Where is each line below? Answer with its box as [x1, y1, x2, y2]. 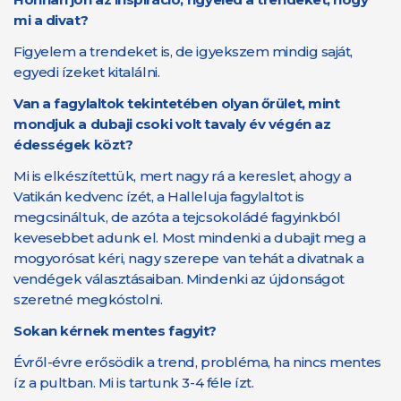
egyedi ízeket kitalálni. [13, 64, 160, 81]
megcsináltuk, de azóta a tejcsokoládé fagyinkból [13, 209, 341, 226]
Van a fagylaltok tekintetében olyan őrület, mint [13, 95, 340, 112]
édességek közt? [13, 136, 133, 153]
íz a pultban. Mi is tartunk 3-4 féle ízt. [13, 374, 254, 391]
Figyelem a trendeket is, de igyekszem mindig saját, [13, 43, 354, 60]
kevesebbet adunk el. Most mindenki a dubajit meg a [13, 229, 366, 246]
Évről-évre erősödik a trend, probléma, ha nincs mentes [13, 354, 381, 371]
